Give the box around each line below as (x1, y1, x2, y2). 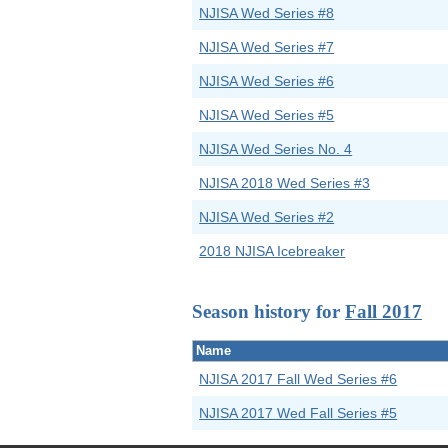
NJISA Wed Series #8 (199, 5, 335, 22)
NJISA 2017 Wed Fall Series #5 (199, 405, 398, 422)
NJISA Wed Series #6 (199, 73, 335, 90)
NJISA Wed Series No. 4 (199, 141, 353, 158)
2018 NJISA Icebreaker (199, 243, 346, 260)
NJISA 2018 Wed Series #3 (199, 175, 371, 192)
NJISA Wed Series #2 (199, 209, 335, 226)
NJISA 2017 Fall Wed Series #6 (199, 371, 398, 388)
